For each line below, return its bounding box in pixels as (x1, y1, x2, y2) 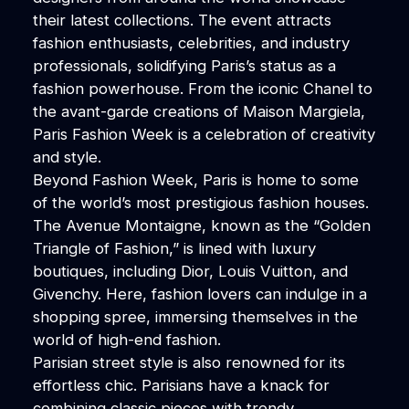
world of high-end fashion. (32, 330, 221, 349)
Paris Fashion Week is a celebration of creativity (32, 124, 375, 143)
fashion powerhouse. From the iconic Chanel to (32, 79, 372, 98)
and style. (32, 147, 101, 166)
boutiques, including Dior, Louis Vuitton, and (32, 261, 348, 280)
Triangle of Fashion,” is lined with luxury (32, 238, 316, 257)
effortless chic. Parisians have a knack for (32, 375, 330, 394)
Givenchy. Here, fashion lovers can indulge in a (32, 284, 367, 303)
